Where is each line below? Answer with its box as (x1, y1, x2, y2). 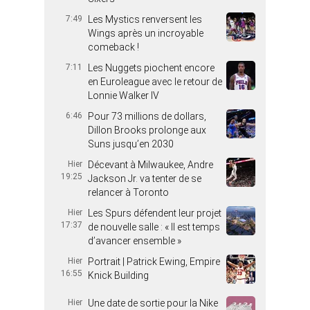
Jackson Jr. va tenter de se (88, 173, 201, 184)
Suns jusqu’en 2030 (88, 138, 174, 149)
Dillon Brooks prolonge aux (88, 125, 206, 136)
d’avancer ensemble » (88, 235, 181, 246)
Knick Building (88, 270, 149, 281)
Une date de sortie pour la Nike (88, 298, 218, 309)
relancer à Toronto (88, 187, 169, 198)
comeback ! (88, 42, 139, 53)
